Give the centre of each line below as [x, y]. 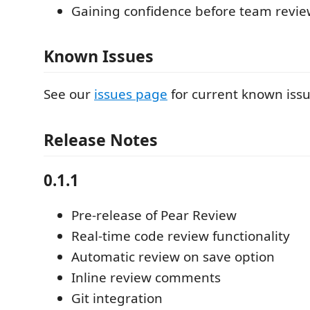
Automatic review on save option [173, 256]
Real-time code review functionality [181, 236]
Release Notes [101, 139]
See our [69, 94]
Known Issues [99, 56]
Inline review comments [146, 277]
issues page [131, 94]
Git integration [117, 298]
